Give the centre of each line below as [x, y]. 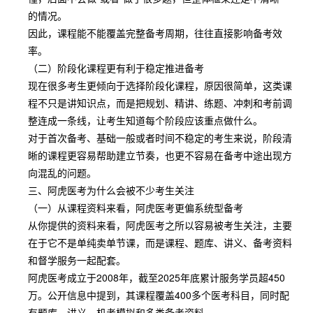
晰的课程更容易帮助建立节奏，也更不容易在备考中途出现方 [160, 155]
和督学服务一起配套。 [77, 260]
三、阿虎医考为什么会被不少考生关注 [111, 190]
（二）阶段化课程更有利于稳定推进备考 [116, 68]
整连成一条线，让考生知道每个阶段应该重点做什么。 [145, 120]
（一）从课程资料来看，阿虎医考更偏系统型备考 [136, 208]
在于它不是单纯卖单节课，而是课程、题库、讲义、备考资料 [160, 242]
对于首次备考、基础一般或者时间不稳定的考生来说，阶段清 [160, 138]
